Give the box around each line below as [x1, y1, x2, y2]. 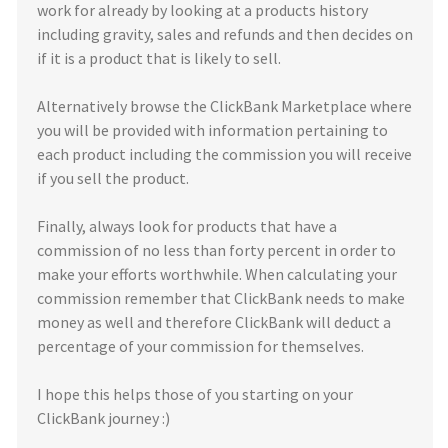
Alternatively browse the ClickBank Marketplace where [37, 96, 412, 116]
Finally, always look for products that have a [37, 216, 337, 236]
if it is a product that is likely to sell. [37, 48, 281, 68]
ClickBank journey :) [37, 408, 170, 428]
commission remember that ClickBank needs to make [37, 288, 405, 308]
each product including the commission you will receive [37, 144, 412, 164]
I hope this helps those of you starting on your [37, 384, 353, 404]
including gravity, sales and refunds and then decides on [37, 24, 413, 44]
